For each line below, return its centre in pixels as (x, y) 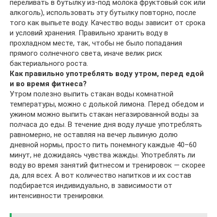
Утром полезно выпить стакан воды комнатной (92, 94)
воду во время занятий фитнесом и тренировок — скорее (108, 165)
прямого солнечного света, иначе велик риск (86, 53)
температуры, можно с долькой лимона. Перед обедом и (107, 104)
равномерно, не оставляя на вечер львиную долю (94, 134)
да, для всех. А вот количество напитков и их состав (101, 175)
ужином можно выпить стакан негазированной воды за (104, 114)
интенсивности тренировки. (57, 195)
